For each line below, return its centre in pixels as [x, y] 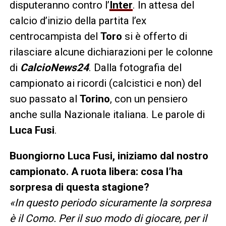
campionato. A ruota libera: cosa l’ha [96, 172]
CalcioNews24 [54, 68]
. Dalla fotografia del [135, 68]
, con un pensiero [149, 99]
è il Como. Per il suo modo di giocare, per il [108, 219]
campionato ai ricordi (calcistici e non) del [105, 83]
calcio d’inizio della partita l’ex [78, 21]
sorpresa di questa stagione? [79, 187]
